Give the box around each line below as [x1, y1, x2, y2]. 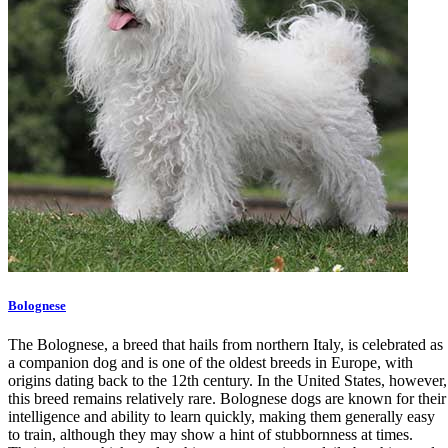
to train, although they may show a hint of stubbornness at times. [8, 426, 413, 444]
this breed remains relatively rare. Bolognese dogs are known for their [8, 390, 446, 408]
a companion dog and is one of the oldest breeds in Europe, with [8, 354, 413, 372]
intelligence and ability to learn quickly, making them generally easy [8, 408, 435, 426]
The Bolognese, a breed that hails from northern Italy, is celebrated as [8, 336, 443, 354]
